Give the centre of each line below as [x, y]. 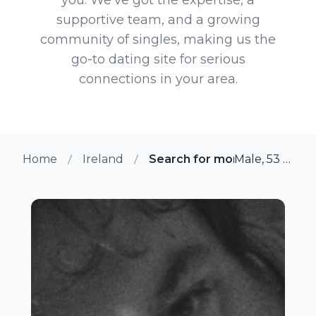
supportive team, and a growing [158, 19]
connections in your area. [158, 79]
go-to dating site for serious [158, 59]
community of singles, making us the [158, 39]
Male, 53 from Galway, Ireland [287, 159]
